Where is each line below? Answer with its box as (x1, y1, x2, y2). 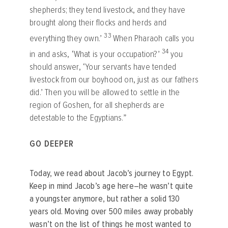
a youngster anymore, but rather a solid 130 (30, 193, 180, 204)
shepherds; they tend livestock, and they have (30, 5, 185, 16)
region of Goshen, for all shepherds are (30, 99, 164, 110)
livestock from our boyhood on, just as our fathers (30, 74, 199, 85)
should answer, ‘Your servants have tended (30, 61, 177, 72)
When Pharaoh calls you (113, 33, 194, 44)
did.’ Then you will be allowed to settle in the (30, 87, 180, 98)
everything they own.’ (30, 33, 104, 44)
